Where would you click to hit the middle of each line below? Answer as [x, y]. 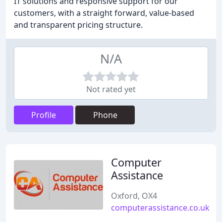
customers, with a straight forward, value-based [104, 13]
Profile [44, 115]
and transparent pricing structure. [78, 25]
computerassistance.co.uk [160, 208]
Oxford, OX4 [134, 196]
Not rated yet [111, 89]
